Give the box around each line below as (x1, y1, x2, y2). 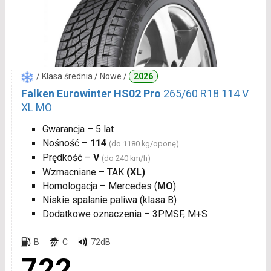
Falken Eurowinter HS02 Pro (21, 87, 161, 100)
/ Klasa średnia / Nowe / (36, 71, 129, 82)
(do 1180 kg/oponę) (108, 139, 179, 149)
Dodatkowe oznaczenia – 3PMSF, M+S (42, 208, 207, 220)
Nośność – (42, 137, 90, 149)
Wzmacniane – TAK (42, 166, 126, 178)
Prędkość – (42, 152, 93, 164)
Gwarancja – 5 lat (42, 123, 114, 135)
